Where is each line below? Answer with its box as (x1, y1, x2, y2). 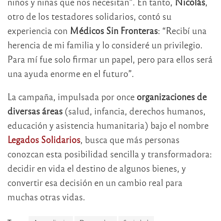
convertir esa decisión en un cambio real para (7, 177, 183, 188)
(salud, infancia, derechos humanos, (63, 105, 206, 117)
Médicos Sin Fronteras (70, 25, 158, 37)
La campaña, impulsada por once (7, 91, 137, 103)
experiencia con (7, 25, 70, 37)
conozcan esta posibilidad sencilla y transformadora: (7, 148, 212, 160)
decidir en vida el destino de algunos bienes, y (7, 162, 186, 174)
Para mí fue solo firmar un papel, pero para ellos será (7, 53, 213, 65)
